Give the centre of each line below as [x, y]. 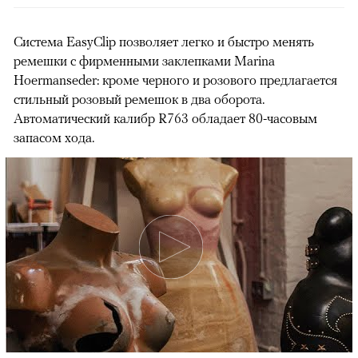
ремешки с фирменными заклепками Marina [144, 61]
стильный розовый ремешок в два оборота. [139, 99]
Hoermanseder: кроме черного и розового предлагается [175, 80]
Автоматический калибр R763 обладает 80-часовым [165, 119]
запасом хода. [56, 138]
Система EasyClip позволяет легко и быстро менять [164, 42]
